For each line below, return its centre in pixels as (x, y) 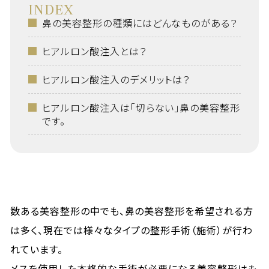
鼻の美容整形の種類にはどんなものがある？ (140, 23)
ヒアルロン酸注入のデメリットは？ (116, 79)
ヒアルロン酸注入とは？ (94, 51)
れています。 (37, 249)
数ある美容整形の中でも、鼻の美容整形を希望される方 (132, 211)
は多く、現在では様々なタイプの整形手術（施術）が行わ (131, 230)
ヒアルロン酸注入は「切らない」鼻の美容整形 (141, 107)
